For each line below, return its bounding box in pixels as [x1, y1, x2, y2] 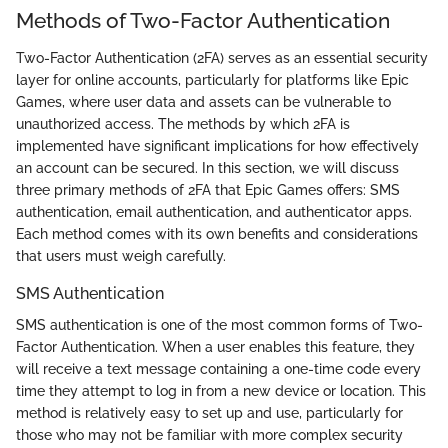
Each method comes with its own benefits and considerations [16, 226, 418, 243]
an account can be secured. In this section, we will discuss [16, 160, 399, 177]
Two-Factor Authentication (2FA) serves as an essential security [16, 50, 428, 67]
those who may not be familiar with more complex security [16, 427, 403, 444]
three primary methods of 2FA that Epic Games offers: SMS [16, 182, 400, 199]
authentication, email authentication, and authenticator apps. [16, 204, 412, 221]
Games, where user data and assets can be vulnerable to [16, 94, 391, 111]
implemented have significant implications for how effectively [16, 138, 419, 155]
